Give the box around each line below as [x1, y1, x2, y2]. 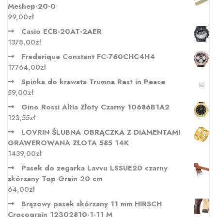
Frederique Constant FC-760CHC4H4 [21, 51, 155, 62]
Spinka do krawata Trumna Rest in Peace [21, 77, 165, 88]
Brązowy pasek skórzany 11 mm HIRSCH [21, 199, 162, 210]
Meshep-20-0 [8, 1, 56, 12]
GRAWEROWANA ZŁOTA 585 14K [8, 138, 129, 149]
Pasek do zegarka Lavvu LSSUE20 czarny [21, 163, 168, 174]
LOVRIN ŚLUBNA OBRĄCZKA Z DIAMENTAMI [21, 127, 180, 138]
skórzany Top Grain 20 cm [8, 173, 102, 185]
